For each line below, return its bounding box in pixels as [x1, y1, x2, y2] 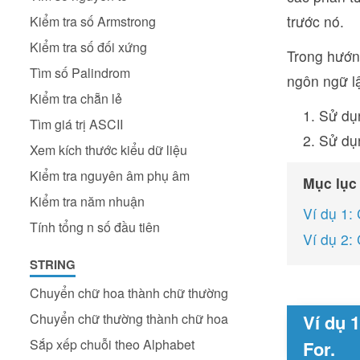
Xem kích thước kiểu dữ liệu [30, 141, 187, 159]
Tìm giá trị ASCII [30, 115, 123, 133]
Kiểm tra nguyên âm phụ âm [30, 166, 190, 185]
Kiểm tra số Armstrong [30, 12, 156, 31]
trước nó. [287, 11, 344, 31]
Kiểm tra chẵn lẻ [30, 89, 122, 108]
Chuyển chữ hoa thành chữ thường [30, 284, 228, 302]
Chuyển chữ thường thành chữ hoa [30, 309, 228, 328]
